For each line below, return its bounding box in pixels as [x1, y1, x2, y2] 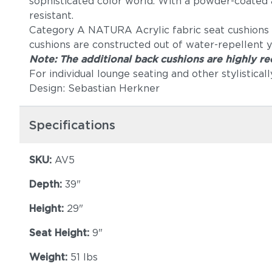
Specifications [29, 118, 115, 132]
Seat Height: [29, 227, 92, 239]
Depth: [29, 178, 65, 190]
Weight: [29, 251, 70, 263]
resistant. [29, 10, 73, 21]
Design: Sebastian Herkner [29, 83, 160, 94]
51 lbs [70, 251, 98, 263]
